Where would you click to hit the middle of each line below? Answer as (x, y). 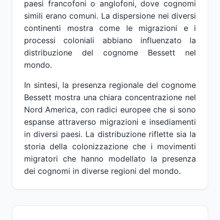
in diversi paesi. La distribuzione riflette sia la (110, 134)
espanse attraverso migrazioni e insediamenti (110, 122)
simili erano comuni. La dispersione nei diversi (110, 16)
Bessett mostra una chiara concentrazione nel (110, 97)
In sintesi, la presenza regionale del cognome (110, 85)
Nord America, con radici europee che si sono (110, 110)
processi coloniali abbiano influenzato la (110, 40)
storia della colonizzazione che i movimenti (110, 146)
